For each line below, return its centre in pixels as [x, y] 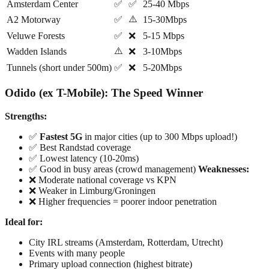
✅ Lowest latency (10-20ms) [84, 158]
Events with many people [77, 253]
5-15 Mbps [164, 36]
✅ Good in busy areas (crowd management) [113, 169]
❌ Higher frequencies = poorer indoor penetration [123, 201]
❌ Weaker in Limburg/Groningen [92, 190]
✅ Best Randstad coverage [80, 147]
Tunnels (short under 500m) [59, 68]
